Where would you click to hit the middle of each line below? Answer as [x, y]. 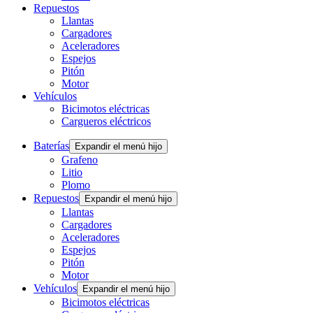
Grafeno [80, 160]
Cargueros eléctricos [106, 122]
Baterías [51, 146]
